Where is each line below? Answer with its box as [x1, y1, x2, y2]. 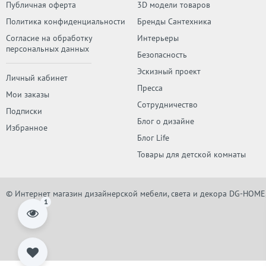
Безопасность [137, 49, 187, 60]
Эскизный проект [137, 66, 201, 77]
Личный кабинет [6, 72, 68, 83]
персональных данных [6, 43, 89, 54]
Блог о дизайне [137, 116, 194, 126]
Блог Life [137, 132, 169, 143]
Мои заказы [6, 89, 49, 100]
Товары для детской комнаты [137, 149, 246, 160]
